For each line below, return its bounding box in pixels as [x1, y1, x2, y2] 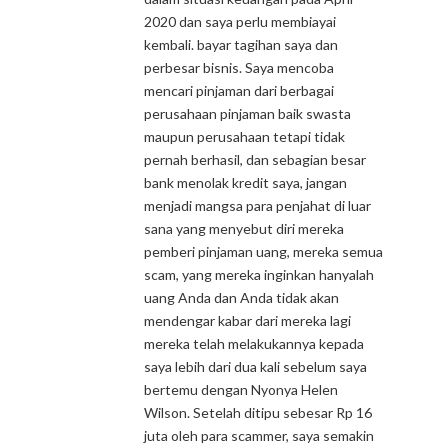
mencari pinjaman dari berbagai [144, 82, 334, 99]
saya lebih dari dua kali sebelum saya [144, 358, 367, 375]
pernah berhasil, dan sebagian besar [144, 151, 366, 168]
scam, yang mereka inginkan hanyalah [144, 266, 374, 283]
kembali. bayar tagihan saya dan [144, 36, 338, 53]
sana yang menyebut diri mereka [144, 220, 344, 237]
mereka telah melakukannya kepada [144, 335, 364, 352]
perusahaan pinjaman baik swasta [144, 105, 351, 122]
